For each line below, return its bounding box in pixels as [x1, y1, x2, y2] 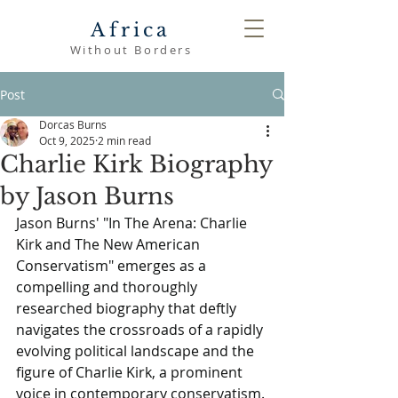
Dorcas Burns [39, 117, 107, 131]
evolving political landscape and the [16, 341, 258, 361]
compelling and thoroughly [16, 277, 201, 297]
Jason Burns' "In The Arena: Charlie [16, 213, 251, 233]
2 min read [98, 133, 151, 147]
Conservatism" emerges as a [16, 256, 210, 275]
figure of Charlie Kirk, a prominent [16, 362, 246, 382]
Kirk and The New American [16, 235, 203, 254]
